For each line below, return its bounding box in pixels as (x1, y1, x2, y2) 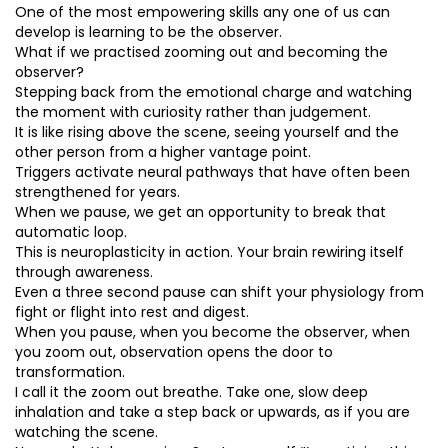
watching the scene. (15, 422, 158, 442)
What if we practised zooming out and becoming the (15, 42, 388, 62)
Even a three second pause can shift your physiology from (15, 282, 424, 302)
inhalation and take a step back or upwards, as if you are (15, 402, 410, 422)
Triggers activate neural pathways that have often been (15, 162, 410, 182)
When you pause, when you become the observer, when (15, 322, 410, 342)
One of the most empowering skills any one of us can (15, 2, 390, 22)
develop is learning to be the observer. (15, 22, 282, 42)
